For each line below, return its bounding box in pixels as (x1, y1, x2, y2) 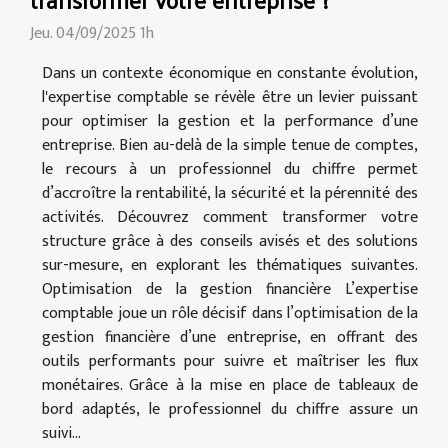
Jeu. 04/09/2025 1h (30, 19, 154, 47)
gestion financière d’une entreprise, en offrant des (42, 323, 418, 351)
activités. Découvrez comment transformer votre (42, 203, 418, 231)
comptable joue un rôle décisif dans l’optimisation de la (42, 299, 418, 327)
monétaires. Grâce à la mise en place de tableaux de (42, 371, 418, 399)
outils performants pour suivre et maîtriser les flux (42, 347, 418, 375)
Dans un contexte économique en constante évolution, (42, 59, 418, 87)
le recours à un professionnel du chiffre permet (42, 155, 418, 183)
